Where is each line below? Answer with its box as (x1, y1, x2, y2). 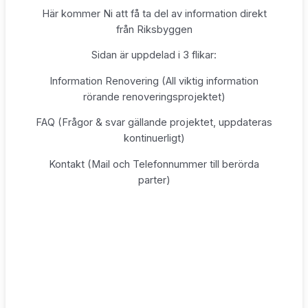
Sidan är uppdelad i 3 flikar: (91, 49, 217, 62)
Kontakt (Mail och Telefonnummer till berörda (49, 157, 259, 170)
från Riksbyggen (115, 23, 192, 36)
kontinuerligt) (123, 132, 185, 145)
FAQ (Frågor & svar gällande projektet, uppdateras (36, 116, 272, 129)
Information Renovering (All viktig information (49, 74, 258, 87)
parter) (137, 173, 170, 186)
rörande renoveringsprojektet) (82, 90, 225, 103)
